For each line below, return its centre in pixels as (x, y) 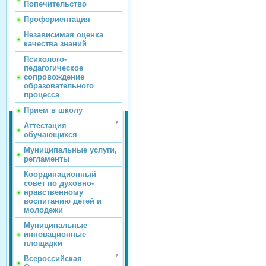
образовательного (59, 86)
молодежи (43, 210)
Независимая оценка (64, 35)
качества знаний (55, 44)
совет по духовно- (59, 183)
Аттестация (45, 126)
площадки (43, 243)
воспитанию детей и (63, 201)
